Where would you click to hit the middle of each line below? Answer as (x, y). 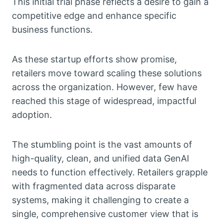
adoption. (32, 115)
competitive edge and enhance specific (94, 16)
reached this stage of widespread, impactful (104, 101)
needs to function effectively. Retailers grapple (110, 172)
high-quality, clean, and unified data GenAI (101, 159)
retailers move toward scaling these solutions (107, 73)
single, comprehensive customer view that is (105, 214)
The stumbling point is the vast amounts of (102, 145)
